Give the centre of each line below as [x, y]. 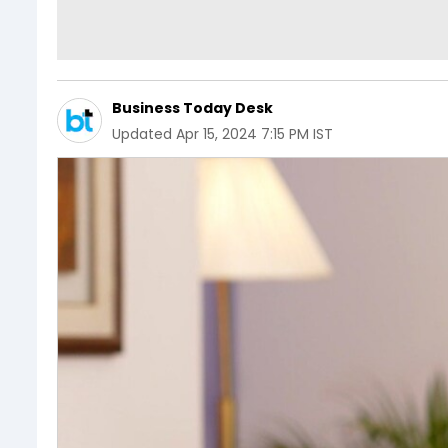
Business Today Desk [192, 107]
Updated [142, 133]
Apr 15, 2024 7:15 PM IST [254, 133]
